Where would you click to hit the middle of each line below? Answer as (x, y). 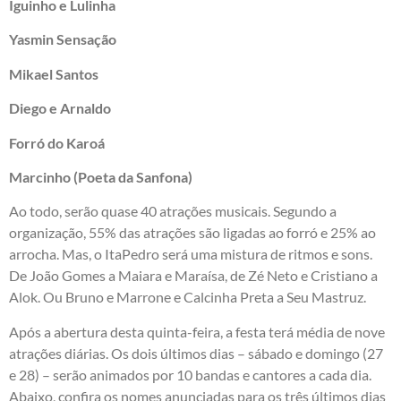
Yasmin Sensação (63, 39)
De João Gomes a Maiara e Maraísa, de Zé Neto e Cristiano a (193, 276)
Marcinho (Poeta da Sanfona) (101, 177)
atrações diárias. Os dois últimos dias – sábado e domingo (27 (196, 353)
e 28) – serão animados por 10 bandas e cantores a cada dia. (190, 374)
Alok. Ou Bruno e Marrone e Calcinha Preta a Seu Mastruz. (188, 297)
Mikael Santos (54, 73)
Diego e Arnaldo (60, 108)
